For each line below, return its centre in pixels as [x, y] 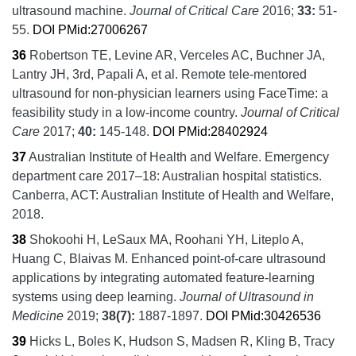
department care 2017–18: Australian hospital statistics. [167, 176]
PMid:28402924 [223, 131]
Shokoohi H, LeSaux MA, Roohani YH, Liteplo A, [166, 239]
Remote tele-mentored [244, 74]
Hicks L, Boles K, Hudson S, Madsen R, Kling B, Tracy [182, 341]
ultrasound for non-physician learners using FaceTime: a [170, 93]
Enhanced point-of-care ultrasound [228, 258]
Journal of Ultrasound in [247, 296]
